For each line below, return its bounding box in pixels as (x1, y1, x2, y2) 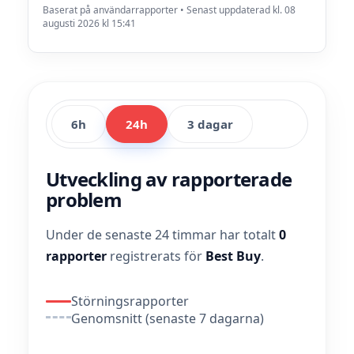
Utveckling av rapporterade (46, 166, 292, 192)
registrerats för (107, 247, 205, 265)
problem (46, 186, 122, 213)
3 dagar (187, 116, 233, 132)
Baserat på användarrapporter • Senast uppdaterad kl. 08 (43, 3, 296, 17)
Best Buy (205, 247, 261, 265)
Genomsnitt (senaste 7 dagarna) (71, 310, 264, 327)
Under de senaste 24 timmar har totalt (46, 226, 279, 243)
